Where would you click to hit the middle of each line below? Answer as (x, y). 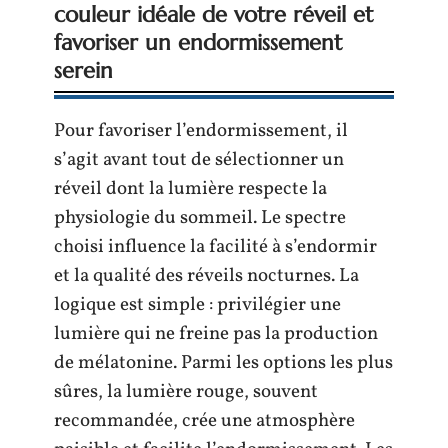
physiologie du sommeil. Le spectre (200, 217)
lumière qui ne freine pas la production (216, 333)
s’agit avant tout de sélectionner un (199, 159)
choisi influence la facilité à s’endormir (215, 246)
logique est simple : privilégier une (197, 304)
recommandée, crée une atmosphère (204, 420)
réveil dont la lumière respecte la (190, 188)
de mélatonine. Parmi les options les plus (223, 362)
